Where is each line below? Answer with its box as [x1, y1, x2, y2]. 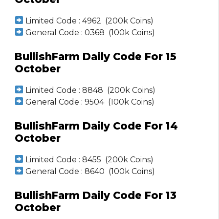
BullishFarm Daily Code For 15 [15, 50, 176, 63]
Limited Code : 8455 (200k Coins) [23, 154, 154, 164]
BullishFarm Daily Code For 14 [15, 119, 178, 132]
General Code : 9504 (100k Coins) [23, 97, 155, 107]
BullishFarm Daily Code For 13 [15, 189, 176, 201]
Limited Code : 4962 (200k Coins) [23, 16, 154, 25]
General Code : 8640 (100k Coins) [23, 166, 155, 176]
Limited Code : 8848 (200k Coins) [23, 85, 156, 95]
